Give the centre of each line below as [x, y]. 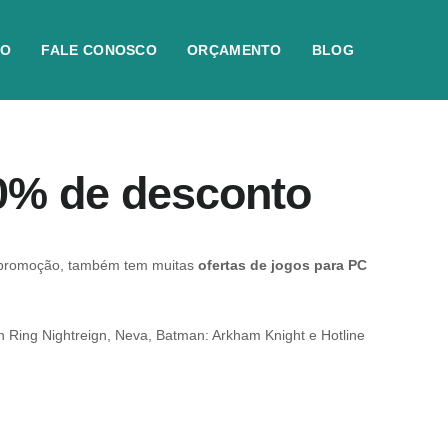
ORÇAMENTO [234, 50]
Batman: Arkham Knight [230, 335]
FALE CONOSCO [99, 50]
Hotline [343, 335]
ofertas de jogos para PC [282, 265]
